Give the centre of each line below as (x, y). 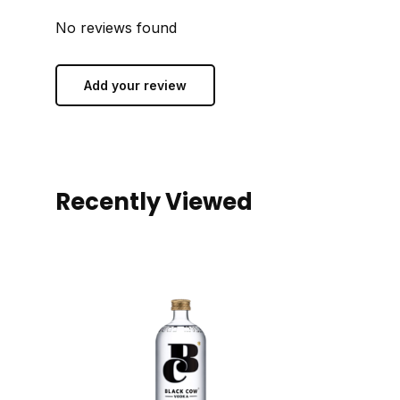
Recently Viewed (154, 202)
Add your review (135, 85)
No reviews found (116, 28)
